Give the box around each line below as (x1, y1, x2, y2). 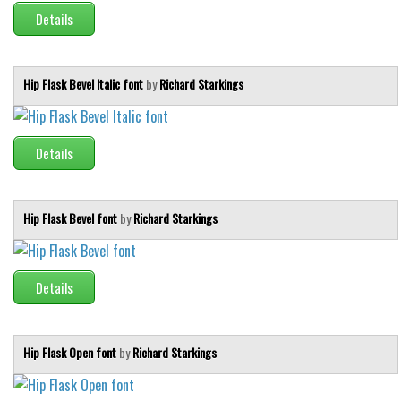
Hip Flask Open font (23, 343, 119, 363)
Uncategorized (18, 55, 95, 74)
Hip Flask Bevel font (23, 209, 120, 228)
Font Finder (18, 21, 76, 41)
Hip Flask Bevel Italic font (23, 74, 146, 94)
